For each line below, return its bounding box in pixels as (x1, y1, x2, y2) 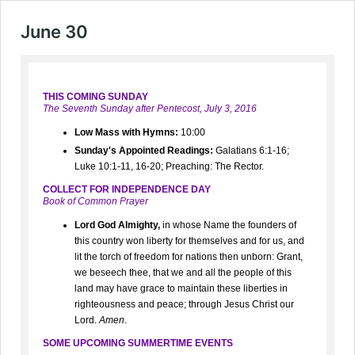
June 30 (21, 21, 88, 42)
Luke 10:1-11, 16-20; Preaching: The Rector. (74, 161, 264, 172)
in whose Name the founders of (160, 219, 296, 231)
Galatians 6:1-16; (213, 145, 289, 156)
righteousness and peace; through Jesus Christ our (74, 299, 294, 310)
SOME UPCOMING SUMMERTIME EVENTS (43, 338, 233, 349)
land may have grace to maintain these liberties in (74, 283, 288, 294)
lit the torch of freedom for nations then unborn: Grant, (74, 251, 303, 262)
